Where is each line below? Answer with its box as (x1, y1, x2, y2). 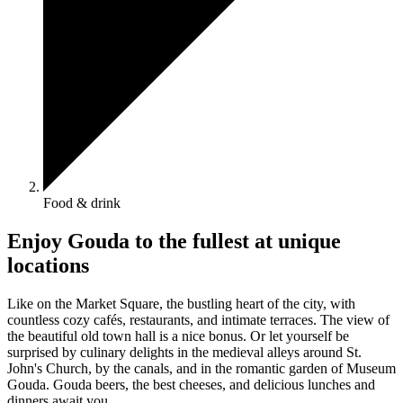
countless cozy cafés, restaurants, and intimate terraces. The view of (7, 311, 390, 327)
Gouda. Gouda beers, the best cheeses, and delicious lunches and (7, 376, 375, 392)
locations (7, 253, 89, 277)
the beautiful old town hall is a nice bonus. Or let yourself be (7, 327, 349, 344)
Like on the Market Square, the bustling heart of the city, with (7, 295, 355, 311)
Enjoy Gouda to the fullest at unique (7, 228, 341, 253)
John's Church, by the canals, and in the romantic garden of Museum (7, 360, 396, 376)
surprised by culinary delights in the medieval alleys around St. (7, 344, 362, 360)
